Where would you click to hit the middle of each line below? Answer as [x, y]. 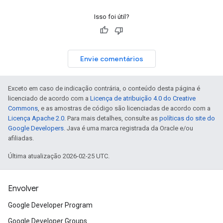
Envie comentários [111, 59]
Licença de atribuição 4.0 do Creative [143, 98]
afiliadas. [21, 138]
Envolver [23, 189]
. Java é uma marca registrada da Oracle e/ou [128, 128]
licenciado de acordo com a [49, 98]
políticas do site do [187, 118]
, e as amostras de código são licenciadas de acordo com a [124, 108]
